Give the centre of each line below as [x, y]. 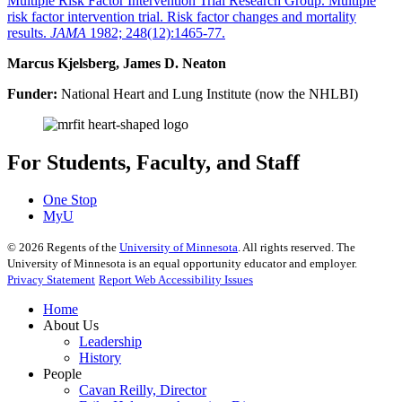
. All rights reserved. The [297, 248]
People [62, 374]
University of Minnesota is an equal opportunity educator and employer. [182, 264]
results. [29, 32]
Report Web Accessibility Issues [176, 280]
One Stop [70, 200]
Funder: [34, 93]
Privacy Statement [51, 280]
